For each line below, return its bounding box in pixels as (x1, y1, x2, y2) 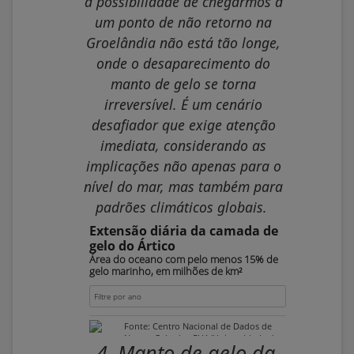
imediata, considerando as (100, 136, 266, 156)
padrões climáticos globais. (96, 198, 267, 217)
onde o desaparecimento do (96, 54, 270, 73)
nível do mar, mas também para (84, 177, 283, 197)
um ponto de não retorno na (95, 13, 272, 32)
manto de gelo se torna (111, 74, 256, 94)
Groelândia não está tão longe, (86, 33, 281, 53)
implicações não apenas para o (85, 156, 281, 176)
